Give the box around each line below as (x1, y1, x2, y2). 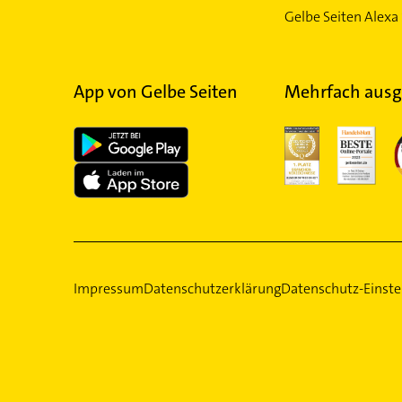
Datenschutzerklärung (143, 278, 281, 298)
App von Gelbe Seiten (73, 80, 238, 103)
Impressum (73, 278, 144, 298)
